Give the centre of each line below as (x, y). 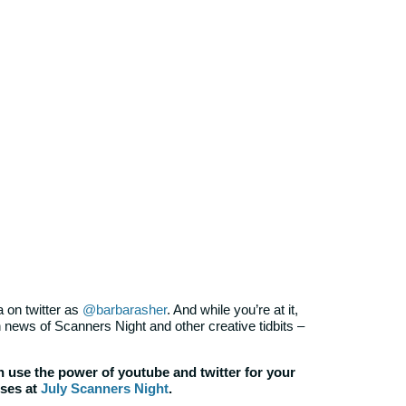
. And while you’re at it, (232, 309)
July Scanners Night (105, 388)
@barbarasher (125, 309)
